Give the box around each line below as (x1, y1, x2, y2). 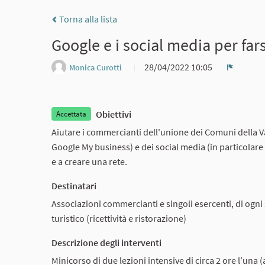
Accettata (56, 109, 86, 119)
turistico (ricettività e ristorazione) (51, 212, 186, 224)
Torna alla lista (57, 13, 117, 25)
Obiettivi (96, 108, 131, 121)
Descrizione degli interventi (51, 236, 161, 248)
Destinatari (51, 179, 96, 192)
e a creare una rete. (51, 155, 127, 167)
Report (230, 70, 257, 83)
